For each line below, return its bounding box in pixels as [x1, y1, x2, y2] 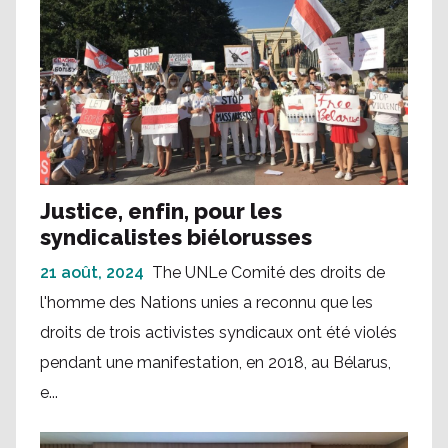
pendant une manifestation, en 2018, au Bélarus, [40, 353, 391, 373]
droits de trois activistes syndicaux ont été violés [40, 323, 397, 343]
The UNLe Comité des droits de [152, 263, 385, 283]
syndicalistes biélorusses [40, 224, 312, 251]
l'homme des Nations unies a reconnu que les [40, 293, 373, 313]
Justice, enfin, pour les [40, 198, 282, 225]
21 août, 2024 [40, 263, 144, 283]
